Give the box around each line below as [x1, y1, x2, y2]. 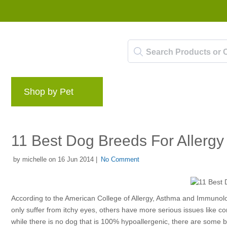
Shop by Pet [24, 86, 73, 97]
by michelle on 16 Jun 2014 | [11, 156, 97, 163]
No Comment [101, 156, 139, 163]
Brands [121, 90, 144, 98]
